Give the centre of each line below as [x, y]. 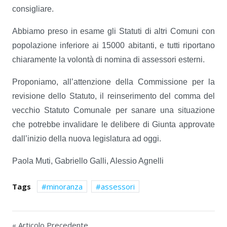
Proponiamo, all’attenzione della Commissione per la [113, 82]
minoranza [65, 186]
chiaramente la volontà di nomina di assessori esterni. [108, 60]
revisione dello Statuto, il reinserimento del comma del [113, 96]
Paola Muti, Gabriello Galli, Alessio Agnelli [88, 161]
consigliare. [33, 9]
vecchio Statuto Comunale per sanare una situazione [113, 110]
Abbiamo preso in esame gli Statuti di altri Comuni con [113, 31]
